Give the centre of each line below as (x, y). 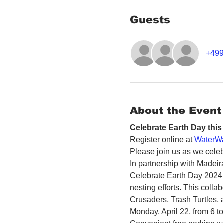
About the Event (175, 110)
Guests (150, 19)
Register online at (162, 140)
